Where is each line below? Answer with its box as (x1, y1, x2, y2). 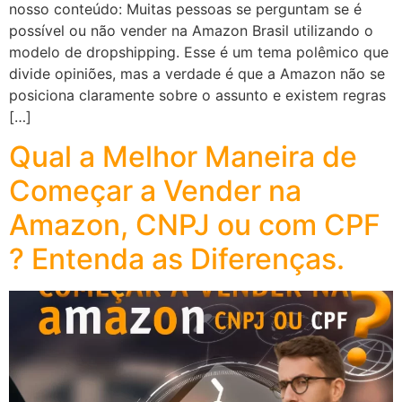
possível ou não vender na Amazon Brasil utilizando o (9, 21, 373, 39)
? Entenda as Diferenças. (9, 241, 345, 277)
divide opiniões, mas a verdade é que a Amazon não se (9, 64, 385, 83)
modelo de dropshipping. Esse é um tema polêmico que (9, 42, 389, 61)
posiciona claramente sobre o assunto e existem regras (9, 85, 386, 104)
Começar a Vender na (9, 173, 301, 209)
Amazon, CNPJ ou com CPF (9, 207, 380, 243)
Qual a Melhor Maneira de (9, 139, 357, 175)
